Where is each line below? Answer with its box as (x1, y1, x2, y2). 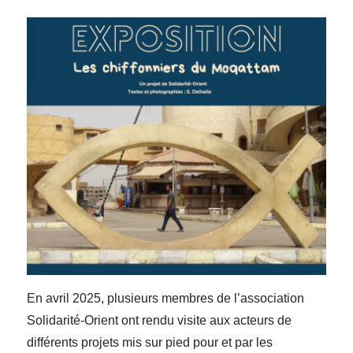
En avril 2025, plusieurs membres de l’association (27, 292, 305, 306)
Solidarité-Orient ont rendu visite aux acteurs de (27, 314, 292, 328)
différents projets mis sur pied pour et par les (27, 336, 273, 350)
